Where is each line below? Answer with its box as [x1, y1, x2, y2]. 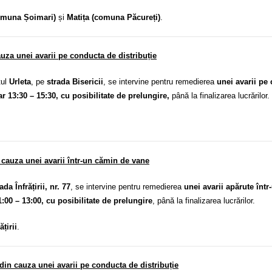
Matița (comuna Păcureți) [67, 12, 160, 22]
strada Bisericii [47, 77, 103, 87]
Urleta [9, 77, 31, 87]
